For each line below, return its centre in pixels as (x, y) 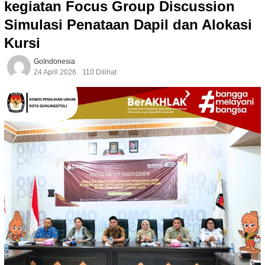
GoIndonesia (54, 62)
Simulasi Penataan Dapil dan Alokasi (128, 25)
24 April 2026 (55, 72)
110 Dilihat (99, 72)
